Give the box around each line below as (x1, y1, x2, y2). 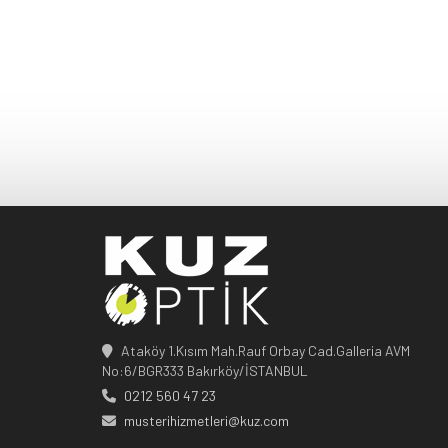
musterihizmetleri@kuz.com (124, 412, 289, 430)
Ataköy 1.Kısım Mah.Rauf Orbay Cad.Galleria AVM (121, 342, 410, 360)
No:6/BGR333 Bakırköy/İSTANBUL (102, 362, 308, 380)
